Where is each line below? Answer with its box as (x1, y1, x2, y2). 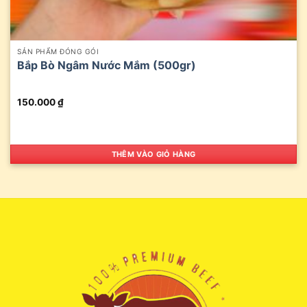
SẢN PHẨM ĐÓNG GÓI (16, 47, 99, 56)
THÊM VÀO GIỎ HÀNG (111, 149, 196, 159)
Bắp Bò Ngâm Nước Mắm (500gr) (16, 58, 196, 73)
